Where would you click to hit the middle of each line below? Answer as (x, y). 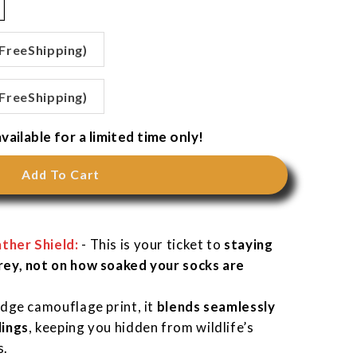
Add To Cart (61, 175)
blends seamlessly (216, 307)
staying (249, 245)
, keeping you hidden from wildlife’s (141, 328)
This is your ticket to (155, 245)
